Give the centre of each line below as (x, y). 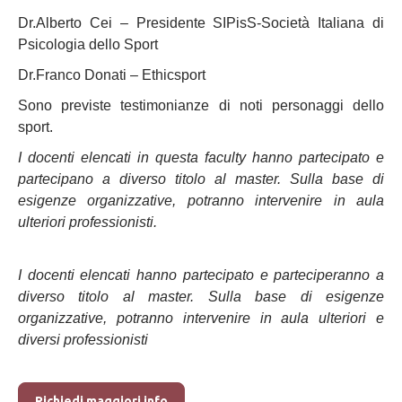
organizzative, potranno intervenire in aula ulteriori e (201, 318)
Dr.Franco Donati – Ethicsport (112, 75)
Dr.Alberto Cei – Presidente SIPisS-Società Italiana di (201, 23)
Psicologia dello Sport (88, 44)
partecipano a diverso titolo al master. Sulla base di (201, 179)
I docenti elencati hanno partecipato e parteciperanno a (201, 275)
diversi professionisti (83, 340)
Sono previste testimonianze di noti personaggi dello (201, 105)
